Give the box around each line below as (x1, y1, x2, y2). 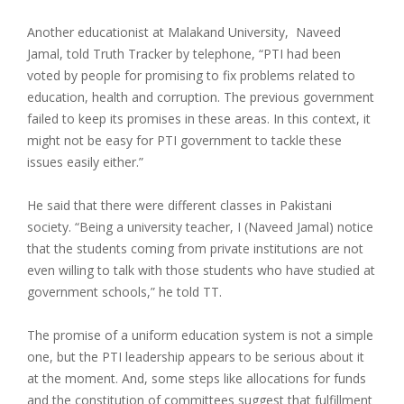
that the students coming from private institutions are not (27, 240, 363, 258)
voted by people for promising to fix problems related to (27, 67, 355, 85)
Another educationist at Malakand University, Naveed (27, 23, 341, 41)
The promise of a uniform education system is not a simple (27, 326, 373, 344)
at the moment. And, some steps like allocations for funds (27, 370, 366, 388)
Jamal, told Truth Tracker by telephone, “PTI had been (27, 45, 341, 63)
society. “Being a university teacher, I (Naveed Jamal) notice (27, 218, 373, 236)
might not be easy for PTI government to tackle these (27, 132, 342, 150)
